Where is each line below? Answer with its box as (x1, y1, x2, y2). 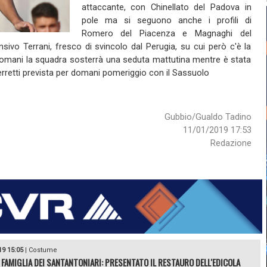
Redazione (210, 138, 252, 148)
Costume (28, 246, 57, 254)
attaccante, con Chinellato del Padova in (81, 2, 252, 13)
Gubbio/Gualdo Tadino (164, 111, 252, 122)
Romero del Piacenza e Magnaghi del (81, 28, 252, 39)
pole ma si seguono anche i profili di (81, 15, 252, 26)
